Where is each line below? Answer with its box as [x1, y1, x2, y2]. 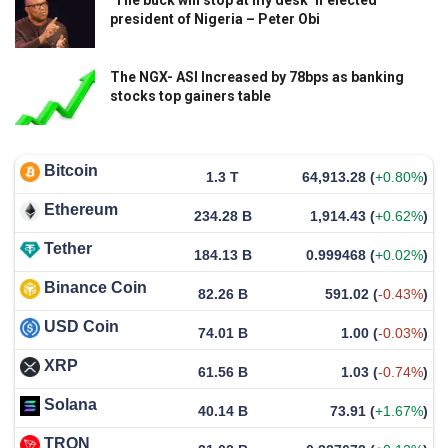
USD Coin [44, 318, 119, 336]
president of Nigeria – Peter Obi [110, 10, 320, 27]
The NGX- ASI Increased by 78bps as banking [110, 69, 404, 86]
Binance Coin [44, 279, 147, 297]
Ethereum [44, 201, 118, 219]
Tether [44, 240, 92, 258]
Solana [44, 396, 97, 414]
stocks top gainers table [110, 88, 271, 105]
